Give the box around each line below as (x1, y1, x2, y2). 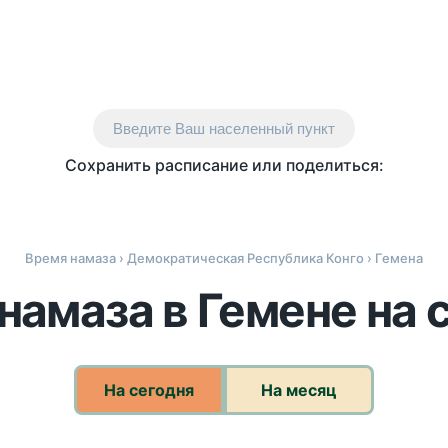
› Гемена (364, 250, 423, 266)
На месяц (261, 380, 337, 400)
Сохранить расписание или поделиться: (64, 155, 384, 175)
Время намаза (25, 250, 116, 266)
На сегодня (104, 380, 194, 400)
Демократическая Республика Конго (127, 250, 364, 266)
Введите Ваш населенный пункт (113, 120, 335, 137)
